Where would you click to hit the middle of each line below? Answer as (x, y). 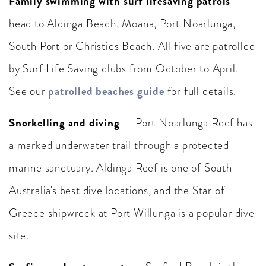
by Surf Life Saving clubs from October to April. (124, 69)
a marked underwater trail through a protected (119, 145)
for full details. (200, 91)
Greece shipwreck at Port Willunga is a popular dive (132, 213)
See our (29, 91)
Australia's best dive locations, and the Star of (117, 190)
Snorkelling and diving (64, 123)
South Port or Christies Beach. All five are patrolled (132, 46)
